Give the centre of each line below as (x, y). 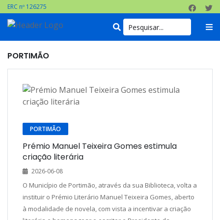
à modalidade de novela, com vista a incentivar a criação (107, 209)
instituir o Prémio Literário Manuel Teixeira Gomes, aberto (109, 197)
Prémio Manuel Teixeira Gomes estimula (100, 146)
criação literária (53, 157)
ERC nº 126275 (27, 7)
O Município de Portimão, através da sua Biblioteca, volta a (110, 185)
